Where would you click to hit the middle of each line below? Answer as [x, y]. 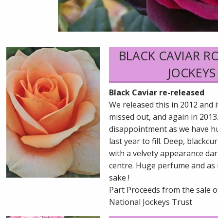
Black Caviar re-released [157, 93]
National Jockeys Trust [151, 202]
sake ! [119, 178]
